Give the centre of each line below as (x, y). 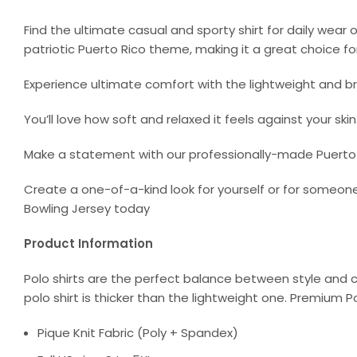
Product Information (88, 243)
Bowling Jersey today (87, 208)
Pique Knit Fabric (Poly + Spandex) (138, 332)
